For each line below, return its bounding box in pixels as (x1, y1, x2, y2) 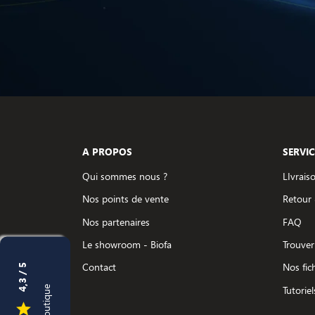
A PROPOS (82, 144, 132, 158)
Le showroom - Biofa (82, 237, 172, 251)
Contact (82, 260, 116, 274)
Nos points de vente (82, 192, 169, 206)
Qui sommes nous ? (82, 169, 167, 183)
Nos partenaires (82, 214, 150, 229)
